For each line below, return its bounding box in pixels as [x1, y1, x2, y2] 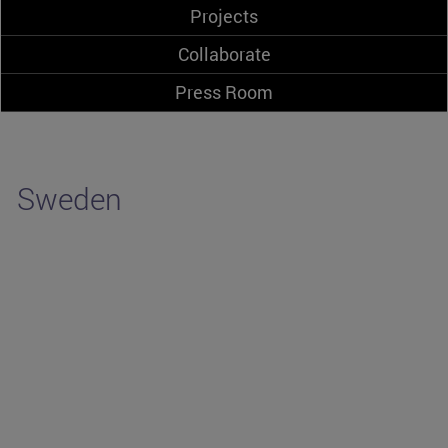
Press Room [175, 80, 273, 105]
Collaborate [177, 42, 271, 67]
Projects [190, 4, 258, 29]
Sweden [17, 179, 122, 219]
